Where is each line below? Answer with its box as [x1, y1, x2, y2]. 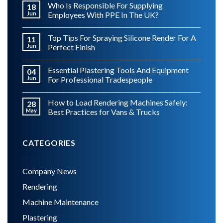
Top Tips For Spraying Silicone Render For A [48, 32, 196, 42]
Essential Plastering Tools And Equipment [48, 65, 189, 75]
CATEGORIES [22, 137, 76, 147]
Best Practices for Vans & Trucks [48, 107, 160, 116]
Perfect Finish [48, 42, 95, 52]
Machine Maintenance [22, 197, 99, 207]
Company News [22, 166, 77, 176]
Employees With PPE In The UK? [48, 9, 159, 19]
